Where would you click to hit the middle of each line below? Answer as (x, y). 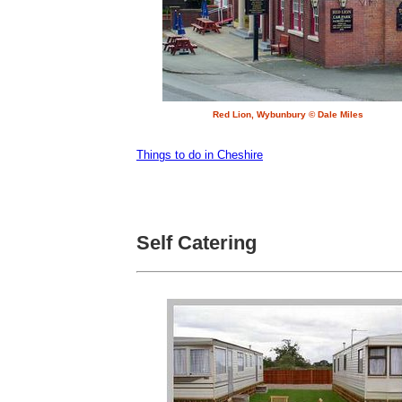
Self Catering (197, 243)
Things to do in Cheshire (200, 155)
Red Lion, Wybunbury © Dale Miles (288, 115)
